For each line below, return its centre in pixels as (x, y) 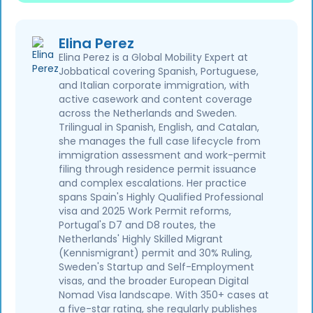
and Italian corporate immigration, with (154, 85)
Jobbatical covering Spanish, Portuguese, (159, 71)
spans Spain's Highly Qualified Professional (161, 197)
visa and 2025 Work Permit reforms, (145, 211)
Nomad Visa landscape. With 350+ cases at (164, 294)
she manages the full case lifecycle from (160, 141)
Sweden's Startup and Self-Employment (157, 267)
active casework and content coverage (156, 99)
